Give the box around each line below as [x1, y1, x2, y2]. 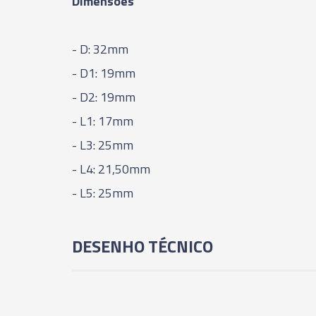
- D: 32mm [72, 39, 128, 59]
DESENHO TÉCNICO [72, 233, 213, 259]
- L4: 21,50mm [72, 159, 150, 178]
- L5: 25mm [72, 183, 133, 202]
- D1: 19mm [72, 63, 135, 83]
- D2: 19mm [72, 87, 135, 107]
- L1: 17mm [72, 111, 133, 130]
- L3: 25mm [72, 135, 133, 154]
